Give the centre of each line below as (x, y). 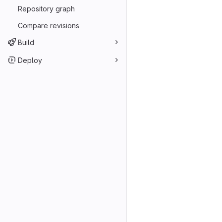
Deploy (30, 60)
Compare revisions (49, 25)
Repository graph (46, 8)
